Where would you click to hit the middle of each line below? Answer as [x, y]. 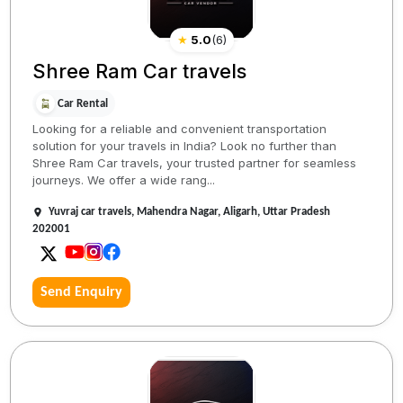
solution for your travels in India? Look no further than [185, 145]
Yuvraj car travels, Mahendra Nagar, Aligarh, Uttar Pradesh [190, 211]
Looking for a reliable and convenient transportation [180, 128]
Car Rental [83, 103]
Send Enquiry [82, 292]
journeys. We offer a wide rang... [124, 179]
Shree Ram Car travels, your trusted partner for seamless [195, 162]
